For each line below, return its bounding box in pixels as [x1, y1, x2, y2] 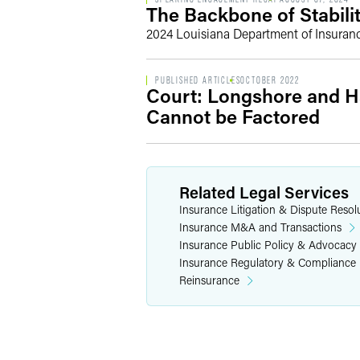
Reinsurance [179, 272, 239, 288]
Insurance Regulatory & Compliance [179, 255, 356, 270]
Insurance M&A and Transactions [179, 219, 342, 235]
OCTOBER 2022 [240, 75, 301, 86]
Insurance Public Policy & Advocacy [179, 237, 357, 252]
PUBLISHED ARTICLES [155, 75, 241, 86]
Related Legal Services [179, 182, 349, 202]
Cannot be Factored [146, 104, 320, 129]
